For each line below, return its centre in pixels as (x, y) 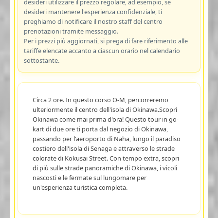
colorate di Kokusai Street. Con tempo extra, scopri (106, 158)
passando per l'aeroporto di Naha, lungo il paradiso (106, 138)
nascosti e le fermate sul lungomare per (89, 177)
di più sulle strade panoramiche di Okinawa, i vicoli (105, 168)
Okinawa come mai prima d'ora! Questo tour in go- (105, 119)
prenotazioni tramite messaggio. (71, 31)
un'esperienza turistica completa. (80, 187)
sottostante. (41, 60)
